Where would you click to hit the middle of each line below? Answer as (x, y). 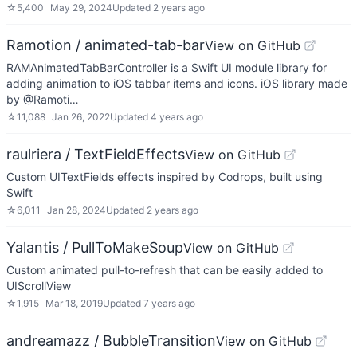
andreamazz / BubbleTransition (111, 341)
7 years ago (169, 303)
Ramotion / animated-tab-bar (106, 45)
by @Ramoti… (43, 99)
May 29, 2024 (81, 8)
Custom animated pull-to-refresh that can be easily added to (165, 270)
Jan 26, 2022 (81, 117)
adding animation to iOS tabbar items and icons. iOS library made (177, 83)
